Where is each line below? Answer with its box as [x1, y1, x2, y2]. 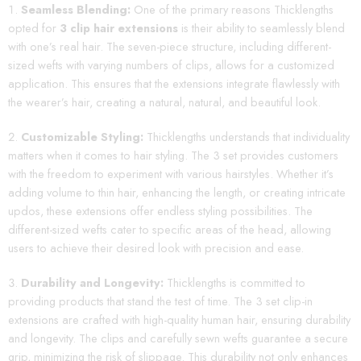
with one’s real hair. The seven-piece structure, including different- [8, 38, 331, 56]
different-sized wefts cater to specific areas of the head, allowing [8, 221, 331, 238]
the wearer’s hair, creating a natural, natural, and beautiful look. [8, 93, 321, 111]
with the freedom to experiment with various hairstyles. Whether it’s [8, 165, 334, 182]
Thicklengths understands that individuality [147, 128, 350, 145]
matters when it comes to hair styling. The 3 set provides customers [8, 147, 338, 164]
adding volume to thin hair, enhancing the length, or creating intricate [8, 184, 346, 201]
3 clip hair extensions [60, 19, 178, 37]
